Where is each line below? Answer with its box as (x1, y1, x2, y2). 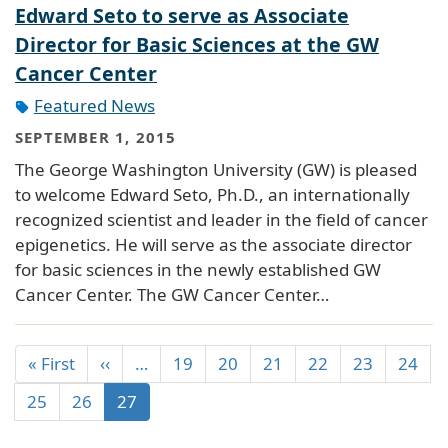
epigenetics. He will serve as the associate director (15, 232, 412, 256)
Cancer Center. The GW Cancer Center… (15, 282, 329, 306)
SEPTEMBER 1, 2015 (15, 127, 177, 148)
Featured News (34, 93, 155, 117)
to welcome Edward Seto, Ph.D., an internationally (15, 182, 410, 206)
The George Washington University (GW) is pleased (15, 157, 417, 181)
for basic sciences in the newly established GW (15, 257, 381, 281)
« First (28, 352, 75, 376)
